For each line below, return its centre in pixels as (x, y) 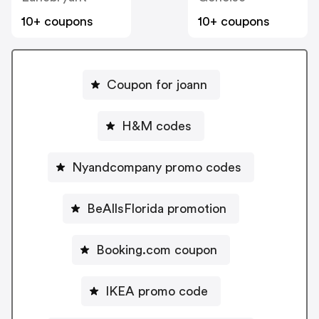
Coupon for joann (157, 84)
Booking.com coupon (157, 250)
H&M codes (157, 126)
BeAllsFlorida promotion (157, 208)
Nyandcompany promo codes (157, 167)
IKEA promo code (157, 291)
